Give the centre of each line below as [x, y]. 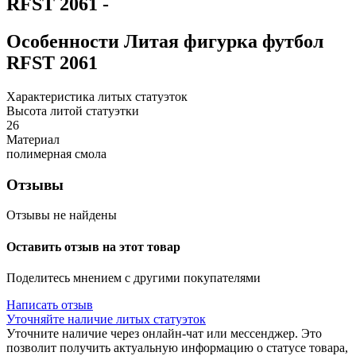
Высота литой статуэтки [73, 110]
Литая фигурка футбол [224, 42]
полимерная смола [56, 153]
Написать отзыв [50, 304]
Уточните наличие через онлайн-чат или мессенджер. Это [164, 333]
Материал [33, 139]
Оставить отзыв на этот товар [93, 246]
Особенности [65, 42]
